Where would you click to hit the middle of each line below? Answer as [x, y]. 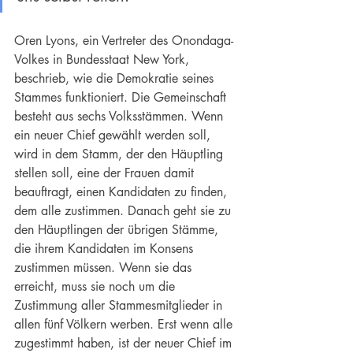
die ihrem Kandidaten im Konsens [106, 249]
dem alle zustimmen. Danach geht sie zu [124, 211]
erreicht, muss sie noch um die [97, 287]
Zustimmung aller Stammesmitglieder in [120, 306]
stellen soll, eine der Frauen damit [106, 173]
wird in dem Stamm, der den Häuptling [121, 154]
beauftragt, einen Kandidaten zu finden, [123, 192]
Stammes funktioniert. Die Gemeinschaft [122, 98]
